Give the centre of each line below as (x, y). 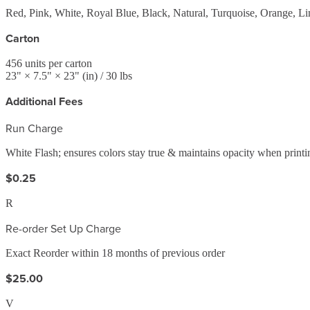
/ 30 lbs (115, 75)
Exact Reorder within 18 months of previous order (115, 253)
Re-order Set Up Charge (63, 228)
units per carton (57, 63)
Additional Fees (44, 101)
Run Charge (34, 128)
